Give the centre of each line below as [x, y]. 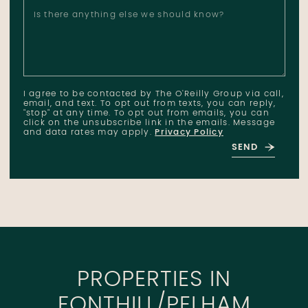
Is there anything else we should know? [129, 15]
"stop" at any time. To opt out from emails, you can [146, 113]
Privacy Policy [189, 132]
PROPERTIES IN [154, 280]
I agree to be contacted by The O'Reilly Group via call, [153, 94]
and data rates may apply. [89, 132]
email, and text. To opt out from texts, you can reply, [150, 103]
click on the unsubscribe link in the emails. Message [149, 123]
